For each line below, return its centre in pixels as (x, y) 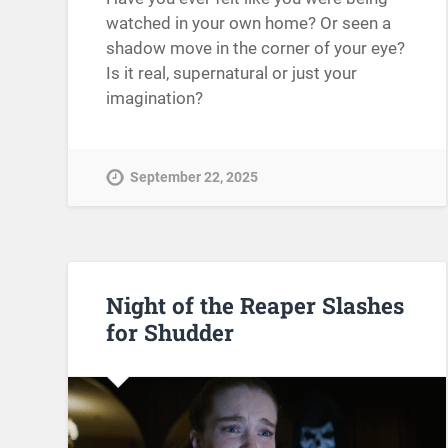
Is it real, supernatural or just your (232, 73)
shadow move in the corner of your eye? (256, 48)
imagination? (155, 98)
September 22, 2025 (194, 178)
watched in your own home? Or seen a (249, 23)
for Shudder (170, 332)
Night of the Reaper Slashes (255, 305)
